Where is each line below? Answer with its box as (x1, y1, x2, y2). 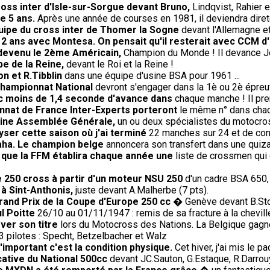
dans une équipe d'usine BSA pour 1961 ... (64, 70, 240, 82)
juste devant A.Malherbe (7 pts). (75, 184, 209, 196)
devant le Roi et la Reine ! (64, 58, 174, 71)
